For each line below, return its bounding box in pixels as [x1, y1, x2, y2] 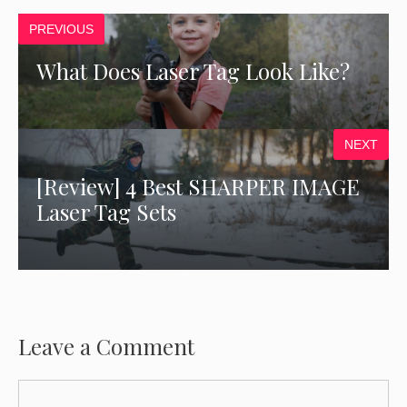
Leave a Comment [18, 331, 194, 361]
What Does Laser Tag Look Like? [36, 56, 351, 86]
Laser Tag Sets [36, 197, 177, 227]
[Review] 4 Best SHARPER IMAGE [36, 172, 361, 202]
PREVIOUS [29, 22, 94, 36]
